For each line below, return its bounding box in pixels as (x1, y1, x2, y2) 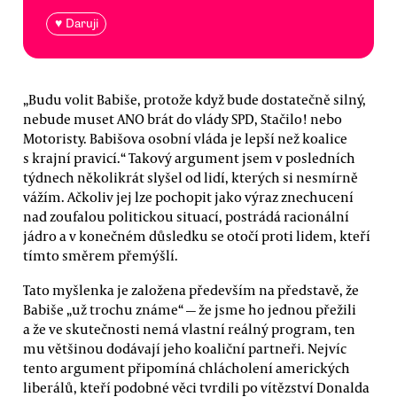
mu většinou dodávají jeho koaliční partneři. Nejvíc (23, 339, 346, 357)
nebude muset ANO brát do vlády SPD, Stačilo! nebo (23, 109, 342, 128)
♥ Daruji (54, 16, 98, 32)
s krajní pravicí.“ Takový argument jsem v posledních (23, 148, 355, 167)
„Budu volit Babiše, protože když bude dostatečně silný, (23, 90, 366, 108)
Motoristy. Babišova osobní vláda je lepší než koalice (23, 128, 347, 147)
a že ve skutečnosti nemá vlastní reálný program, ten (23, 319, 355, 338)
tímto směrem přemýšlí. (23, 245, 178, 264)
